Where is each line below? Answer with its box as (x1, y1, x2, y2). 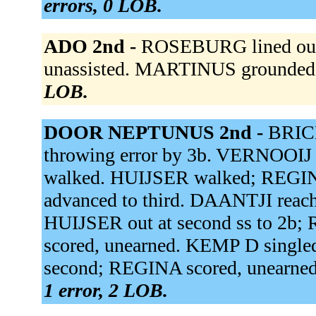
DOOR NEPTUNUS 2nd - (43, 121, 268, 144)
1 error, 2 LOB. (43, 279, 168, 302)
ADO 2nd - (43, 35, 141, 58)
